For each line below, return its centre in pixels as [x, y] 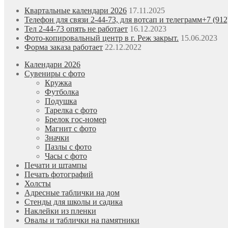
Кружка [58, 83]
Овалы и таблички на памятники [82, 220]
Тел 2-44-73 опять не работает [76, 29]
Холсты [38, 184]
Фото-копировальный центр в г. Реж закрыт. [102, 38]
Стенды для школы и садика [74, 202]
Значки [57, 138]
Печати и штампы [56, 165]
